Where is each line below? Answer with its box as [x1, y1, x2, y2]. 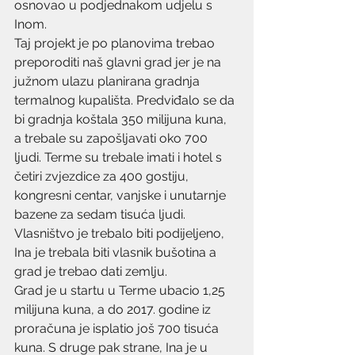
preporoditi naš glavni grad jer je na [14, 55, 224, 70]
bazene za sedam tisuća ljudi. [14, 207, 185, 222]
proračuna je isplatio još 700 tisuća [14, 321, 222, 336]
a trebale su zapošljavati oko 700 [14, 131, 211, 146]
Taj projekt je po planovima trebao [14, 36, 218, 51]
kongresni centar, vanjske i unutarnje [14, 188, 229, 203]
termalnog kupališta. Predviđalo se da [14, 93, 238, 108]
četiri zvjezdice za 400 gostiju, [14, 169, 192, 184]
